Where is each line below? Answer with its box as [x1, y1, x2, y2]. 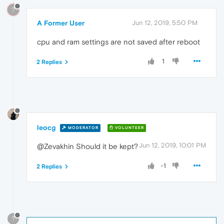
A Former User [37, 19, 84, 27]
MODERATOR [66, 125, 98, 130]
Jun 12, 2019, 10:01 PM [139, 141, 206, 149]
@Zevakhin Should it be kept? [37, 141, 138, 150]
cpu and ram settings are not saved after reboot [37, 37, 200, 46]
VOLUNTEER [113, 125, 144, 130]
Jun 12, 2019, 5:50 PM [132, 19, 197, 27]
